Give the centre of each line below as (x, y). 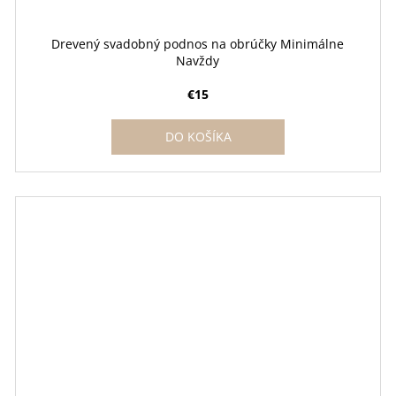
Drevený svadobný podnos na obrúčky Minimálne (198, 44)
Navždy (198, 61)
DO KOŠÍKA (199, 137)
